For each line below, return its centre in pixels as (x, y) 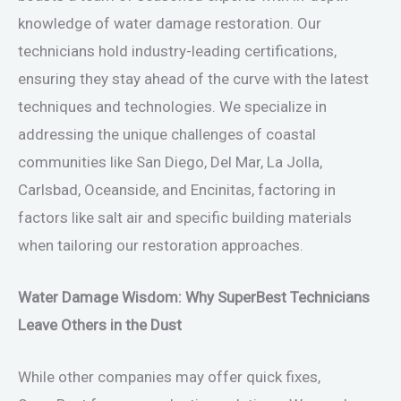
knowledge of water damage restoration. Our (170, 23)
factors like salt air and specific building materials (185, 217)
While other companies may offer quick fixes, (169, 377)
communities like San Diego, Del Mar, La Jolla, (170, 162)
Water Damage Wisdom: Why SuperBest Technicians (194, 297)
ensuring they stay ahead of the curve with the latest (193, 78)
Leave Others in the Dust (100, 324)
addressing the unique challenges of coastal (167, 134)
